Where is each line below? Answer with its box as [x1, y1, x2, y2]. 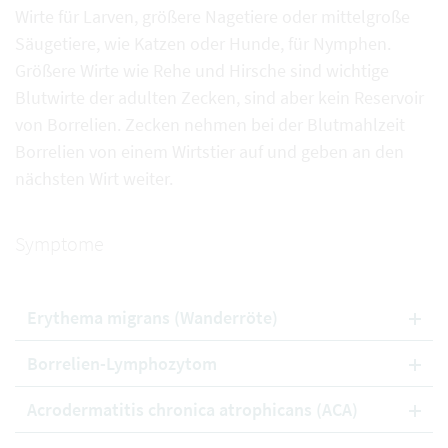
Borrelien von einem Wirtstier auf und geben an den [15, 140, 404, 163]
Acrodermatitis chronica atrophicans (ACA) [27, 398, 358, 421]
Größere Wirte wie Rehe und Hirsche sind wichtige [15, 59, 389, 82]
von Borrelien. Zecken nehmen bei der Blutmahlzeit [15, 113, 405, 136]
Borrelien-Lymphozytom [27, 352, 217, 375]
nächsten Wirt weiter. [15, 167, 173, 190]
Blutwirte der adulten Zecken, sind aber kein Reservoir [15, 86, 424, 109]
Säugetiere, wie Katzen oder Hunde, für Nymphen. [15, 32, 391, 55]
